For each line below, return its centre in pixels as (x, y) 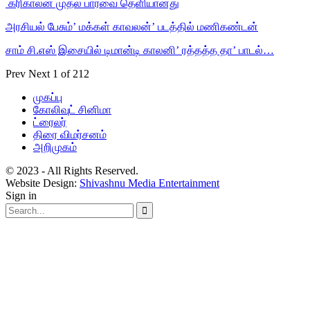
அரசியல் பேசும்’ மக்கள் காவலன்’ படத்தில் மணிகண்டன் (132, 26)
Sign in (21, 195)
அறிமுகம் (55, 147)
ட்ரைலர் (50, 122)
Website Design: (43, 183)
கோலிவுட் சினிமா (72, 109)
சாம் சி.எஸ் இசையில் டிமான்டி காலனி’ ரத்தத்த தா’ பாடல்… (140, 50)
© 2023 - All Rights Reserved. (72, 170)
